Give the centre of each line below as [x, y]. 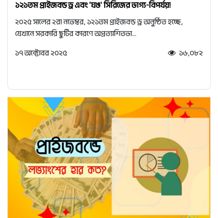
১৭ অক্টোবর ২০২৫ [41, 53]
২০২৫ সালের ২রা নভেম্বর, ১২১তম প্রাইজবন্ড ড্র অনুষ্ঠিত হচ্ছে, [99, 22]
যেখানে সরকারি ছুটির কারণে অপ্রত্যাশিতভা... [76, 34]
